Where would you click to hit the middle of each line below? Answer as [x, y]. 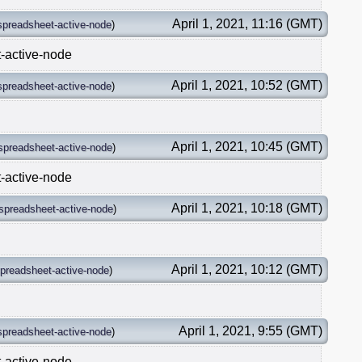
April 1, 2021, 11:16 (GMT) [247, 23]
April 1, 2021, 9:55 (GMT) [250, 330]
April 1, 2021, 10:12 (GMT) [247, 269]
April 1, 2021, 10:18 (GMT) [247, 208]
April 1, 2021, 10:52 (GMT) [247, 85]
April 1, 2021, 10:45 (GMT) [247, 146]
